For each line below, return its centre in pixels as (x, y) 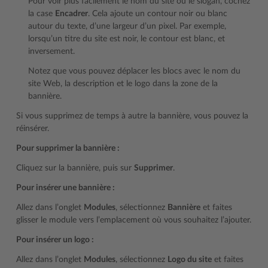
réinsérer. (33, 129)
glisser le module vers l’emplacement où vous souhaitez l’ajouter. (134, 220)
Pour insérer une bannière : (66, 188)
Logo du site (190, 260)
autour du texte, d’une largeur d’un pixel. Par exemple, (127, 26)
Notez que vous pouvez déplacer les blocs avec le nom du (134, 71)
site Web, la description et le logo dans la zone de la (123, 84)
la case (42, 14)
